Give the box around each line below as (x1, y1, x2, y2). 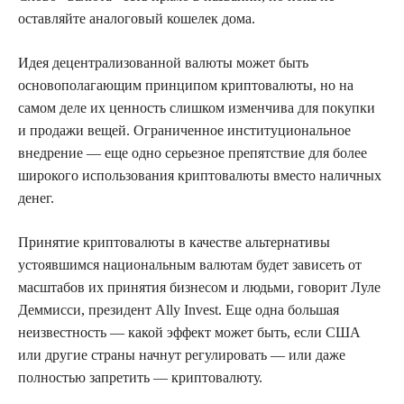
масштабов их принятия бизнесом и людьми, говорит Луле (18, 279, 381, 295)
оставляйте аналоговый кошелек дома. (18, 10, 255, 26)
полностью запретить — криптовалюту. (18, 369, 262, 385)
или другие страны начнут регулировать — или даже (18, 346, 345, 363)
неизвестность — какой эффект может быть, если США (18, 324, 361, 340)
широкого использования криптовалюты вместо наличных (18, 167, 381, 183)
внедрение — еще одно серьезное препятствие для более (18, 144, 367, 161)
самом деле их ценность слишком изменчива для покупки (18, 99, 375, 115)
